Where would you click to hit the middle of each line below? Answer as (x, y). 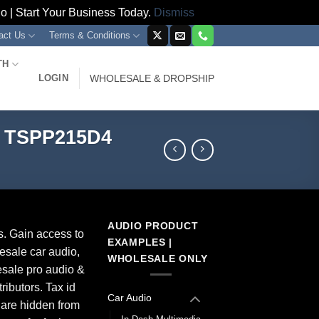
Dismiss (174, 12)
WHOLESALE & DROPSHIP (152, 78)
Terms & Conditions (89, 35)
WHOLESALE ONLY (158, 258)
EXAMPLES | (140, 242)
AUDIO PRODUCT (153, 225)
